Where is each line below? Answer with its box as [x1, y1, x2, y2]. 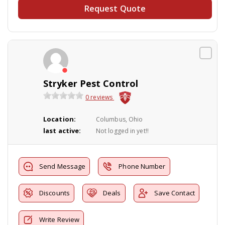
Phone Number [119, 161, 166, 171]
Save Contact [154, 188, 195, 197]
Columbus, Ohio [95, 115, 143, 124]
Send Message [39, 161, 86, 171]
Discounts [39, 188, 70, 197]
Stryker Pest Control [43, 77, 138, 89]
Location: [43, 114, 76, 124]
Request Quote [84, 3, 146, 14]
